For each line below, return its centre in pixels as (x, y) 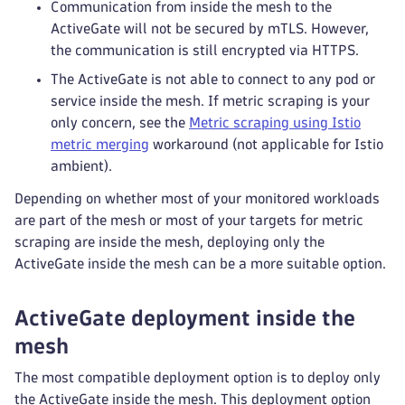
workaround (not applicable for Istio (266, 144)
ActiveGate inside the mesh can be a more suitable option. (200, 264)
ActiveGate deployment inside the (185, 318)
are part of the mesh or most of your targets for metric (189, 220)
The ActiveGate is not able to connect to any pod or (213, 79)
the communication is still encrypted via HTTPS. (205, 50)
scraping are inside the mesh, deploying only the (170, 242)
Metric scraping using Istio (275, 122)
